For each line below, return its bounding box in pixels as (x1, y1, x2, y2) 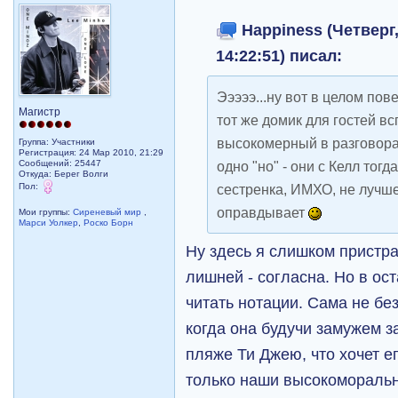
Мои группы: (19, 207, 74, 217)
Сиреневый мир (73, 207, 145, 217)
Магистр (19, 106, 61, 118)
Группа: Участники (19, 137, 96, 147)
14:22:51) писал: (216, 46, 343, 65)
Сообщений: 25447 (19, 158, 102, 168)
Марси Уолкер (19, 218, 79, 227)
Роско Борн (84, 218, 134, 227)
